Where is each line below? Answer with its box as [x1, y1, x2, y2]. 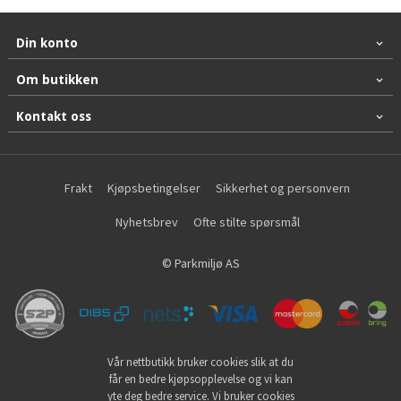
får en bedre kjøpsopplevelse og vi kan [108, 371, 293, 388]
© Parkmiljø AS [161, 255, 240, 272]
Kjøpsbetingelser [107, 179, 201, 196]
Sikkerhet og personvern [216, 179, 351, 196]
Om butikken [15, 72, 98, 87]
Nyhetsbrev [115, 213, 178, 230]
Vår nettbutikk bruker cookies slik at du [107, 354, 294, 371]
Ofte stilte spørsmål [192, 213, 300, 230]
